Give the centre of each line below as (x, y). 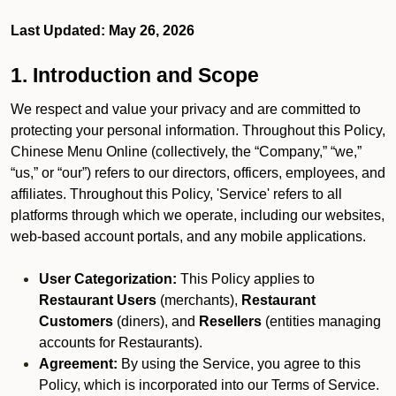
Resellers (230, 321)
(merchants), (199, 300)
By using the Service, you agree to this (239, 364)
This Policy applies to (246, 279)
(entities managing (321, 321)
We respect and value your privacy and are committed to (186, 109)
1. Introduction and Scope (135, 75)
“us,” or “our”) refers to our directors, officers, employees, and (198, 173)
